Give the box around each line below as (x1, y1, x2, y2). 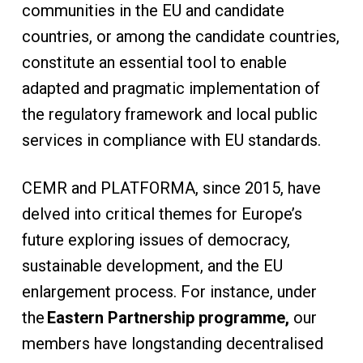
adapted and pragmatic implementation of (21, 79, 320, 98)
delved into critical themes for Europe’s (21, 204, 302, 224)
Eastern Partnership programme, (46, 308, 293, 327)
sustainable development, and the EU (21, 256, 283, 275)
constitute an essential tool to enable (21, 53, 287, 72)
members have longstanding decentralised (21, 334, 323, 353)
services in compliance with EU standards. (21, 130, 329, 150)
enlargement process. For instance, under (21, 282, 317, 301)
